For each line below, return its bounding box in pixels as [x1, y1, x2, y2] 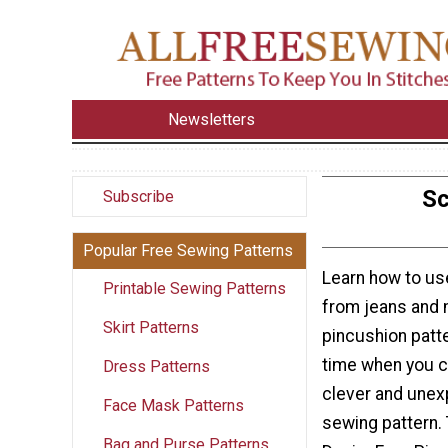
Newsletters [168, 109, 256, 129]
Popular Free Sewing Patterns [83, 240, 293, 260]
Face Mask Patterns [103, 395, 244, 415]
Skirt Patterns [103, 317, 199, 337]
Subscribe [103, 186, 174, 206]
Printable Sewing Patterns [103, 278, 286, 298]
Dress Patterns [103, 356, 210, 376]
